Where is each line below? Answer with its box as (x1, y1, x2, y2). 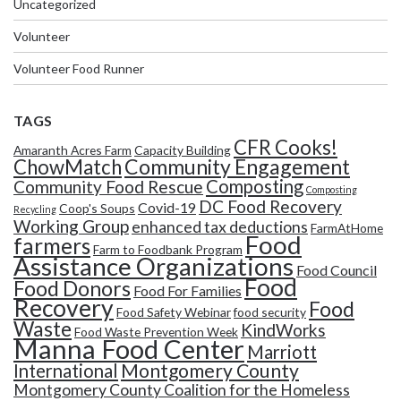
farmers (13, 232, 90, 259)
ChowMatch (13, 154, 122, 179)
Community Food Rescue (13, 175, 203, 197)
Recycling (13, 202, 56, 215)
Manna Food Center (13, 332, 244, 364)
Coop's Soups (59, 200, 135, 216)
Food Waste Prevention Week (74, 323, 238, 339)
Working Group (13, 215, 129, 236)
